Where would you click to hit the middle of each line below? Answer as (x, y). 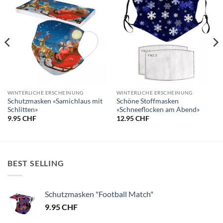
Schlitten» (22, 109)
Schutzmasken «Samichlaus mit (55, 101)
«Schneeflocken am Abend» (158, 109)
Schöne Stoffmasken (147, 101)
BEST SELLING (36, 163)
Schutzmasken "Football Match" (99, 194)
